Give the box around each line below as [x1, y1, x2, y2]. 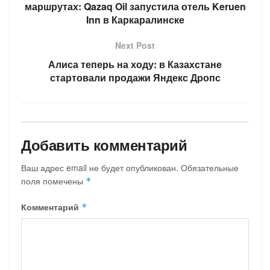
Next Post [115, 39, 155, 51]
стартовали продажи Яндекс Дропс [49, 70, 221, 84]
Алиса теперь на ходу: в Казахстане [48, 57, 222, 71]
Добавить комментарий [21, 134, 187, 155]
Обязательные [181, 161, 239, 174]
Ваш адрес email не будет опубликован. [21, 161, 178, 174]
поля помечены [21, 174, 86, 187]
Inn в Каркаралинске [86, 12, 184, 27]
